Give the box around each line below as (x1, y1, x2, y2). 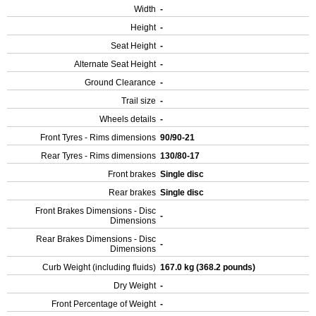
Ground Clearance (85, 78, 156, 87)
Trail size (121, 96, 156, 106)
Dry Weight (114, 281, 156, 291)
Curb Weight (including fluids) (42, 262, 156, 272)
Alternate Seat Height (74, 59, 156, 69)
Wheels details (99, 114, 156, 124)
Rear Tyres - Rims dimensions (41, 151, 156, 161)
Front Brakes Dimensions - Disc (35, 206, 156, 216)
